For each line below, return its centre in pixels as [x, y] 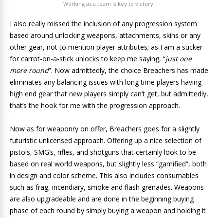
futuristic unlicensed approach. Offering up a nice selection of [106, 140]
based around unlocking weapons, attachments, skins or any [105, 35]
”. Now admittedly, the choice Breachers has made [128, 70]
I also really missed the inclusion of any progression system [103, 23]
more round [29, 70]
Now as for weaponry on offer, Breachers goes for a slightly [105, 128]
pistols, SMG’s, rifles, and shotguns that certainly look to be [103, 152]
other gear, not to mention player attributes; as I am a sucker [106, 47]
